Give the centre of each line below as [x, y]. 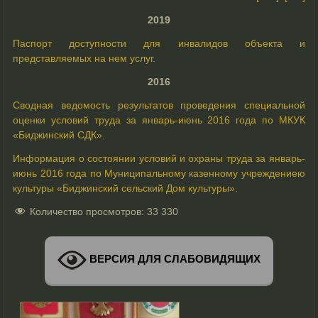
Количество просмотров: [87, 211]
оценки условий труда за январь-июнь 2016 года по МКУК [159, 120]
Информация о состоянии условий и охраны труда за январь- [159, 158]
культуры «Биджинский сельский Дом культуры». [126, 188]
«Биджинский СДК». [59, 135]
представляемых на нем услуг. [84, 58]
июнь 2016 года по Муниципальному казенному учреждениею [159, 173]
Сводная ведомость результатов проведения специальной [159, 105]
